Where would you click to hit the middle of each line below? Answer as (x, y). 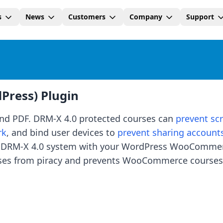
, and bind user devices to (62, 132)
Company (146, 17)
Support (200, 17)
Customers (87, 17)
